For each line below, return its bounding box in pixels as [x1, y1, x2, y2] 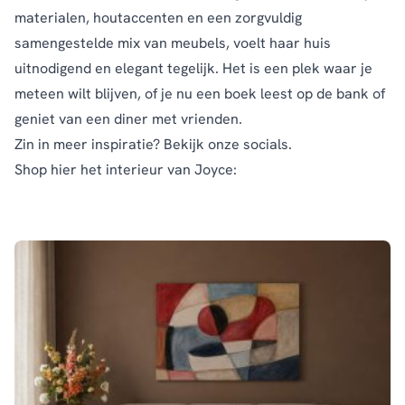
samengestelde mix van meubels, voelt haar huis [14, 33, 331, 53]
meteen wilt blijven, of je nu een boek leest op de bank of [14, 84, 385, 104]
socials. [243, 135, 292, 155]
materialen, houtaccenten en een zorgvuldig [14, 8, 302, 28]
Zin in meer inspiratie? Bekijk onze [14, 135, 243, 155]
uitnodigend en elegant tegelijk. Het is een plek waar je [14, 59, 372, 79]
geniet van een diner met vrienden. [14, 109, 242, 129]
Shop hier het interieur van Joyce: [14, 160, 237, 180]
